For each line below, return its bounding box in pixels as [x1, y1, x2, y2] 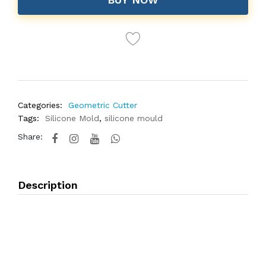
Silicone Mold [45, 113, 99, 123]
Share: [18, 132, 43, 141]
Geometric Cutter [68, 100, 137, 110]
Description [18, 179, 78, 191]
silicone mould [104, 113, 163, 123]
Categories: [18, 100, 62, 110]
